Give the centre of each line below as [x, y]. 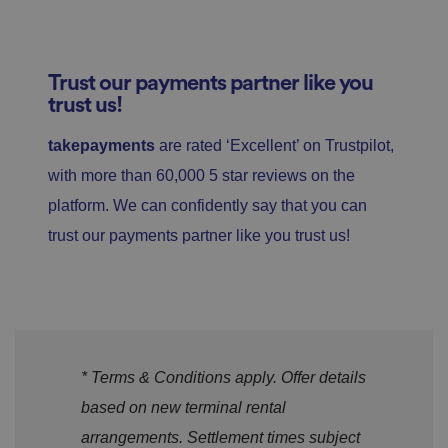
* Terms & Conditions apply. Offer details [223, 378]
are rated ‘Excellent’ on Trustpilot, [276, 146]
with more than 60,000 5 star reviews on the [201, 176]
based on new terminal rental [183, 408]
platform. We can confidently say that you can [207, 206]
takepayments [103, 146]
